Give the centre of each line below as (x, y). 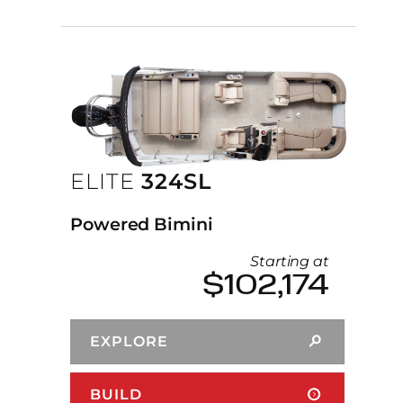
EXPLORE (129, 342)
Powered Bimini (142, 224)
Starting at (290, 262)
